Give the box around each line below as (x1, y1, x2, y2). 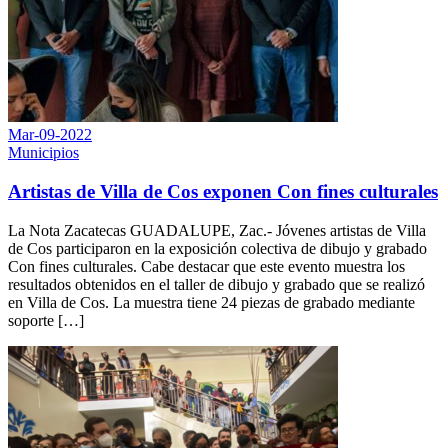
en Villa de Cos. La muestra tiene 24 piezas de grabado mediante (8, 293, 415, 311)
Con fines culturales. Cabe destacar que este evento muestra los (8, 257, 405, 275)
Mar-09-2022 (8, 126, 92, 144)
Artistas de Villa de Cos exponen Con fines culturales (8, 180, 438, 202)
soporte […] (8, 311, 84, 329)
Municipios (8, 144, 79, 162)
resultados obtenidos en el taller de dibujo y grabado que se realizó (8, 275, 425, 293)
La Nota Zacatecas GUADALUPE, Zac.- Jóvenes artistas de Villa (8, 221, 426, 239)
